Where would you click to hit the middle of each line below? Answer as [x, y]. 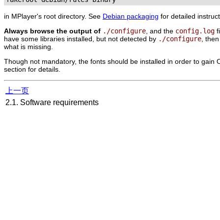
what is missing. [28, 46]
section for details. [32, 69]
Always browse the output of [52, 31]
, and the [161, 31]
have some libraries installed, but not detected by [81, 39]
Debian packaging [131, 16]
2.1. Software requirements [53, 102]
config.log [195, 31]
